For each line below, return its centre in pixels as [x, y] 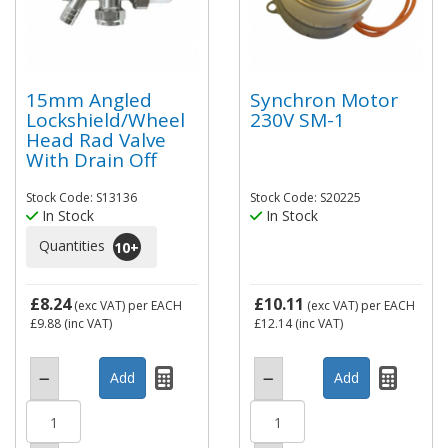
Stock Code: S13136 [81, 197]
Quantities [74, 245]
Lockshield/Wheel [105, 119]
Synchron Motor [324, 99]
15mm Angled [89, 99]
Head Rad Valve [96, 139]
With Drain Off [91, 159]
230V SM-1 [297, 119]
